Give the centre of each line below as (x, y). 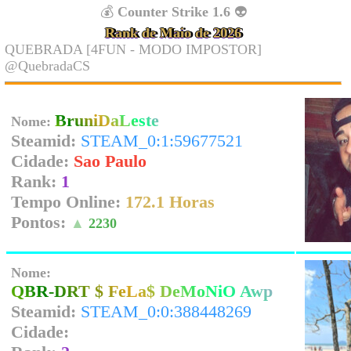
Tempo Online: (68, 202)
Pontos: (41, 222)
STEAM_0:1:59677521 (162, 141)
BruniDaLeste (107, 120)
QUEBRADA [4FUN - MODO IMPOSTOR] (133, 49)
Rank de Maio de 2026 (173, 33)
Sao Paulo (110, 161)
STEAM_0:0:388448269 (166, 311)
